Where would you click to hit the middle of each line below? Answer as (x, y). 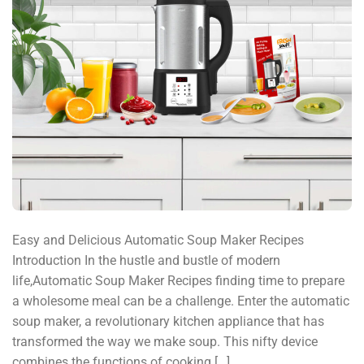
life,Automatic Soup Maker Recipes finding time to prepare (178, 280)
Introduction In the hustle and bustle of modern (146, 260)
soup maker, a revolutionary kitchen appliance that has (168, 321)
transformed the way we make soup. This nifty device (165, 341)
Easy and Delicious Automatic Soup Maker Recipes (158, 240)
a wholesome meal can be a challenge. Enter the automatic (181, 301)
